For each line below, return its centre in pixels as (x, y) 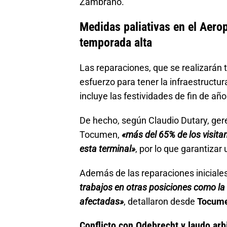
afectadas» (102, 201)
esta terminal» (107, 148)
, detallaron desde (160, 201)
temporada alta (116, 42)
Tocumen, (101, 134)
